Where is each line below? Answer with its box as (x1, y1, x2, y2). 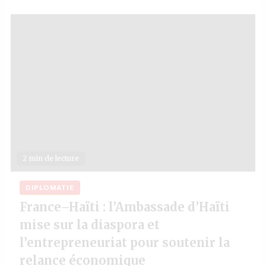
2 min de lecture (23, 154, 79, 163)
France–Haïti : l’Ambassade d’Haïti (20, 199, 230, 214)
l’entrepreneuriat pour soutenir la (20, 235, 230, 250)
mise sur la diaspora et (20, 217, 160, 232)
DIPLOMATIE (26, 183, 74, 193)
